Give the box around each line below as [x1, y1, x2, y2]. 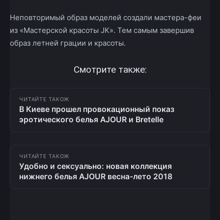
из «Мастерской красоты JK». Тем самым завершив [10, 26, 194, 35]
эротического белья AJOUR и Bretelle [19, 114, 164, 124]
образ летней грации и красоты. [10, 38, 126, 48]
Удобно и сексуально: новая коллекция [19, 161, 172, 171]
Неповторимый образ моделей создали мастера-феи [10, 13, 201, 23]
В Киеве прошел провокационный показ [19, 104, 174, 114]
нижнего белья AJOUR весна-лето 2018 [19, 171, 172, 181]
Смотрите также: [73, 64, 147, 76]
